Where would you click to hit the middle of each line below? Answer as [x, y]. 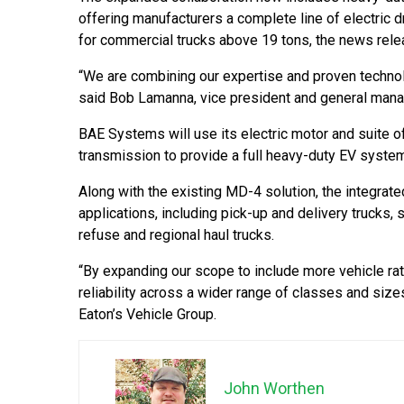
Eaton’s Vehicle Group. [147, 315]
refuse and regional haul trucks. [176, 235]
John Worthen [274, 389]
